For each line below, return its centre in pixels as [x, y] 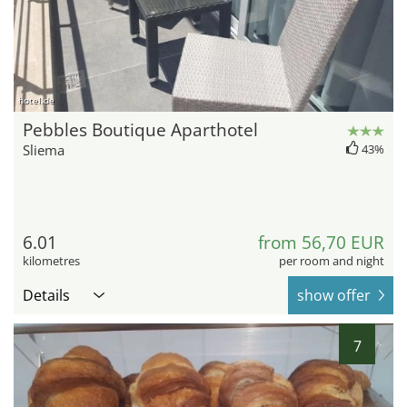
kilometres [51, 261]
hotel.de [36, 100]
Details [46, 296]
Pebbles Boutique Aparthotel [140, 130]
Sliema [44, 150]
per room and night [332, 261]
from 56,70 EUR [321, 243]
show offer [334, 296]
